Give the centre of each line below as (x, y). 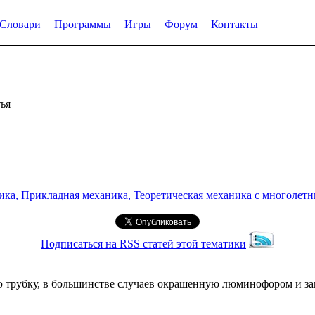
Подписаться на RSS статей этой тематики (143, 243)
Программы (83, 24)
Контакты (234, 24)
